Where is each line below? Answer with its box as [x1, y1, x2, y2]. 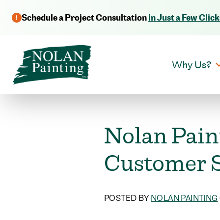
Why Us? [171, 58, 211, 72]
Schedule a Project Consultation [22, 11, 148, 24]
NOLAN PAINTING [151, 193, 218, 203]
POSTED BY [104, 193, 151, 203]
